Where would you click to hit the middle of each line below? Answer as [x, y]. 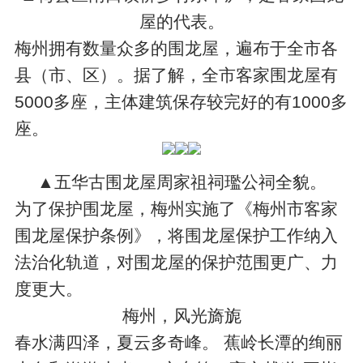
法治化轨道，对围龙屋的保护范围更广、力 [177, 262]
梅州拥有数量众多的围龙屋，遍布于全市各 [177, 48]
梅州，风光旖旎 [181, 315]
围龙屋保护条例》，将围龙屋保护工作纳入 [177, 235]
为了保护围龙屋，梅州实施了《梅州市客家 [177, 208]
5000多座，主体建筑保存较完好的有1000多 [181, 101]
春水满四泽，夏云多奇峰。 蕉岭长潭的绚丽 [179, 342]
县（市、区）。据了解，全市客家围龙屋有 [177, 75]
